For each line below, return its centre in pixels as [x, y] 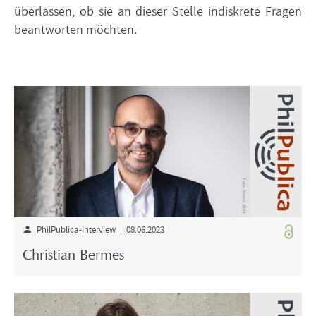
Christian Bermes [73, 256]
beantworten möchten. [77, 29]
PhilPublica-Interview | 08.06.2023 [98, 229]
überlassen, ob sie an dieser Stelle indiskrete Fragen [158, 11]
